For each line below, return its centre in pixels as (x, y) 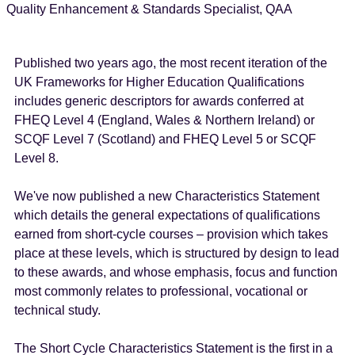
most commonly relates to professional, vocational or (161, 291)
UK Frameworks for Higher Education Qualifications (160, 82)
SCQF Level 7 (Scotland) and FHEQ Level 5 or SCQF (166, 139)
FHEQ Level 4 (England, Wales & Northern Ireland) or (165, 120)
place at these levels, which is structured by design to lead (177, 253)
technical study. (58, 310)
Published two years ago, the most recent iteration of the (171, 63)
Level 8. (37, 158)
